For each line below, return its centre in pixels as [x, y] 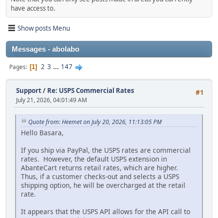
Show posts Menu [44, 28]
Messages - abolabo [45, 49]
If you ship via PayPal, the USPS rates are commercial [106, 150]
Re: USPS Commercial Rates [91, 91]
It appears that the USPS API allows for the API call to [106, 212]
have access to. [33, 9]
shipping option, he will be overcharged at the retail [103, 185]
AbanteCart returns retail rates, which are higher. [100, 168]
